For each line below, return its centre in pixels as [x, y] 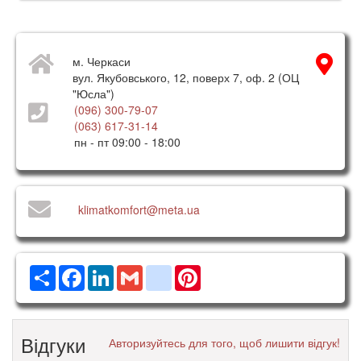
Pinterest [223, 271]
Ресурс [74, 271]
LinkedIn [135, 271]
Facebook [110, 271]
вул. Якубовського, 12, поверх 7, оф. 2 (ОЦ [186, 77]
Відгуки [53, 344]
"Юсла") [93, 93]
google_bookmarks [220, 271]
